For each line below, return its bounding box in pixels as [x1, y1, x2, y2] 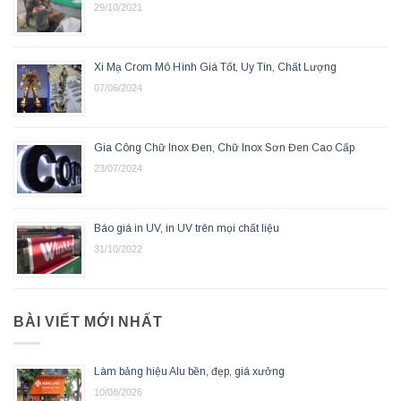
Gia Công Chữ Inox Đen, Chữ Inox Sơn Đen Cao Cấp [94, 141, 354, 154]
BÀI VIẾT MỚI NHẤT [13, 313, 163, 329]
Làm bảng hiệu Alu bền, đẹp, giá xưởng [94, 365, 285, 379]
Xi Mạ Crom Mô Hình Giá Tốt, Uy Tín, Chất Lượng [94, 60, 337, 73]
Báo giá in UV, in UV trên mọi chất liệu [94, 221, 279, 235]
